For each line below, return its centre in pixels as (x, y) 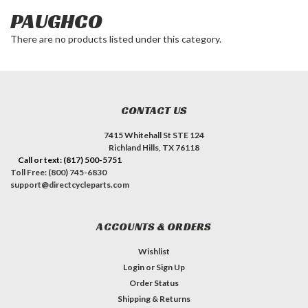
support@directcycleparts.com (70, 184)
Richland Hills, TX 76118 (154, 147)
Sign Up (171, 267)
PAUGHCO (56, 21)
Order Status (154, 283)
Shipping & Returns (154, 298)
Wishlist (154, 251)
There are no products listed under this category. (116, 38)
